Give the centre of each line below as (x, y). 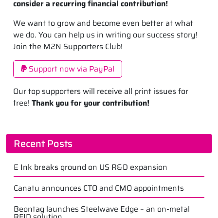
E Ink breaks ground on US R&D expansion (91, 167)
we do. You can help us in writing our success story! (105, 35)
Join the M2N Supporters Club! (68, 47)
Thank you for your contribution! (91, 103)
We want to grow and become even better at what (103, 23)
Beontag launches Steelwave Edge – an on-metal (102, 209)
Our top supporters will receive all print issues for (101, 91)
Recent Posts (43, 144)
